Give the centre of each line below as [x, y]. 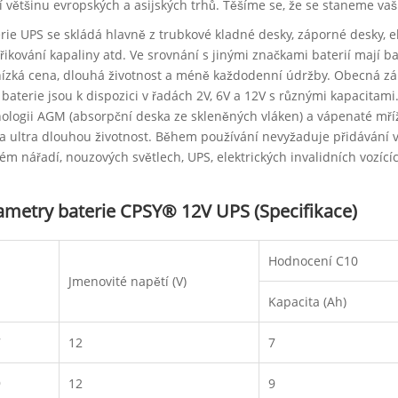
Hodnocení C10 [314, 260]
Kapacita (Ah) [308, 301]
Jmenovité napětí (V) [128, 281]
